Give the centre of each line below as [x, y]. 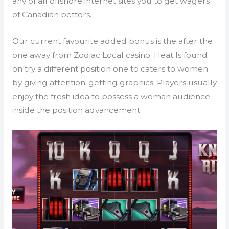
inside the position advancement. [77, 110]
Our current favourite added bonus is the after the [112, 41]
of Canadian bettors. [52, 15]
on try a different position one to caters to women [110, 68]
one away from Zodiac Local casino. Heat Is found [110, 55]
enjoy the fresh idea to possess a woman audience [111, 96]
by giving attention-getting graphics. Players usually [114, 82]
